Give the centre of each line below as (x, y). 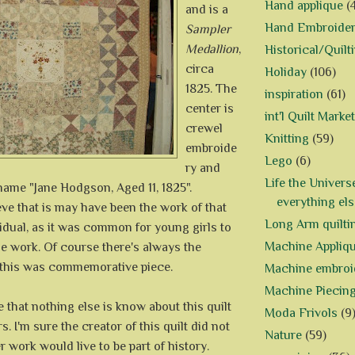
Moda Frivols (301, 313)
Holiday (286, 73)
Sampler (208, 29)
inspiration (294, 95)
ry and (203, 168)
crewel (204, 128)
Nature (283, 336)
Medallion (212, 49)
